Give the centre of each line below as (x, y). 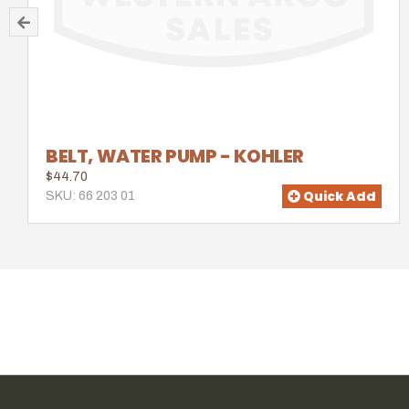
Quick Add (338, 196)
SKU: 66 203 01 (90, 196)
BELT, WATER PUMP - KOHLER (175, 157)
